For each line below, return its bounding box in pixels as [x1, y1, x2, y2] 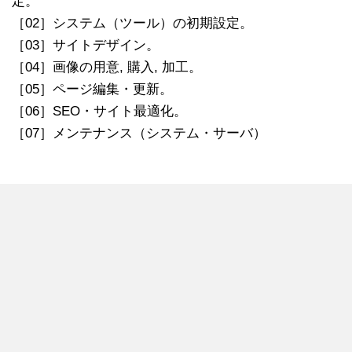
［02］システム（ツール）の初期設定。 [12, 16, 253, 31]
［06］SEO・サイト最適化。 [12, 104, 187, 119]
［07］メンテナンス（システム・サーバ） [12, 126, 266, 141]
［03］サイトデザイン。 [12, 38, 159, 53]
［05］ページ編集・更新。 [12, 82, 173, 97]
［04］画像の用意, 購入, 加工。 [12, 60, 202, 75]
